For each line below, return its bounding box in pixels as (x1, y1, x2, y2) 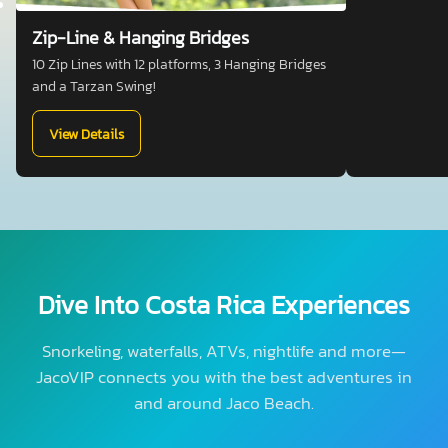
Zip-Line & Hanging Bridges (32, 24, 249, 52)
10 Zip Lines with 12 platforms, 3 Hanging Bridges (32, 53, 326, 76)
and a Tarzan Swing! (32, 75, 156, 98)
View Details (49, 122, 124, 145)
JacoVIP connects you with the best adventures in (36, 364, 412, 390)
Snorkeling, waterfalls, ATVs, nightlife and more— (42, 338, 406, 364)
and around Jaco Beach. (134, 390, 314, 416)
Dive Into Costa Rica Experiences (38, 285, 410, 324)
